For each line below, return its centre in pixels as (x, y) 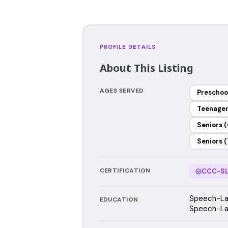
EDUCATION (119, 199)
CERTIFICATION (125, 170)
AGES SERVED (122, 90)
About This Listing (146, 68)
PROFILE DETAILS (127, 47)
